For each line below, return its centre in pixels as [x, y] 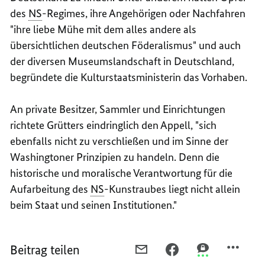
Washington [38, 157]
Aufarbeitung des [51, 189]
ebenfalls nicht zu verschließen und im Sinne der [119, 141]
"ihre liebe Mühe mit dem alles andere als [104, 29]
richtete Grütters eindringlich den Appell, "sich [114, 125]
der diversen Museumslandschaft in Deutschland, [122, 61]
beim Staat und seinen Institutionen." [94, 205]
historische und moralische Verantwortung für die [122, 173]
